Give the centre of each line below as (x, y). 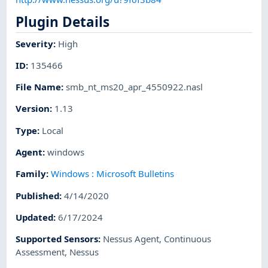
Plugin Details (63, 22)
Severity (35, 43)
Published (38, 195)
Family (31, 174)
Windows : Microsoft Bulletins (113, 174)
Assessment (40, 252)
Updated (35, 217)
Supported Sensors (57, 239)
